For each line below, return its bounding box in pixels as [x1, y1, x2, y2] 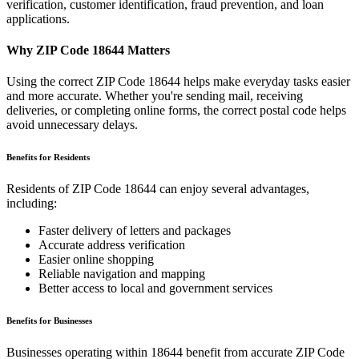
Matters [124, 42, 170, 57]
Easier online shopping [38, 252, 154, 267]
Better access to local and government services [38, 281, 272, 296]
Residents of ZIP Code [6, 182, 124, 196]
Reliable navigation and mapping [38, 267, 205, 281]
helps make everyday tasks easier [180, 75, 350, 89]
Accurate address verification [38, 238, 185, 252]
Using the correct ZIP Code [6, 75, 148, 89]
